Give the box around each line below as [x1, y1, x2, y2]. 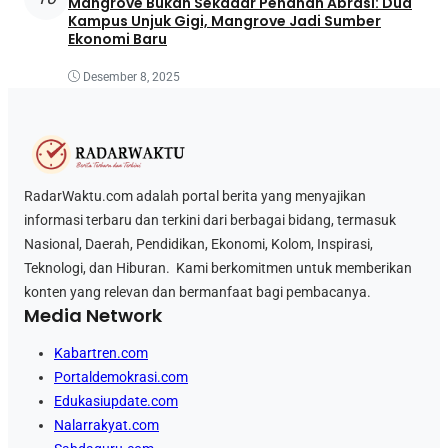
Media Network [24, 302, 162, 328]
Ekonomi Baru [68, 29, 167, 50]
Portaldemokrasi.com [54, 368, 188, 385]
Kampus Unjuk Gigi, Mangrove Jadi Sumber [68, 11, 381, 32]
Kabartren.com [54, 344, 148, 361]
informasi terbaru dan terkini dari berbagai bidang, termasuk [24, 211, 396, 228]
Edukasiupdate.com [54, 392, 178, 409]
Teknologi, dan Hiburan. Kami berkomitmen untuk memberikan [24, 259, 412, 276]
